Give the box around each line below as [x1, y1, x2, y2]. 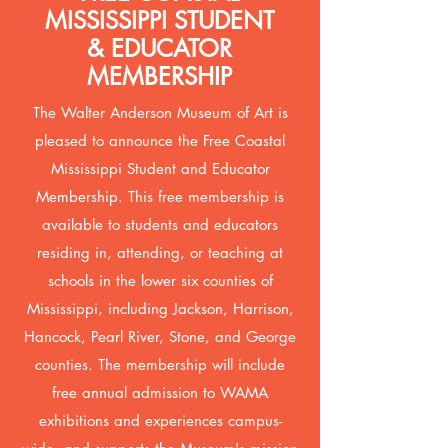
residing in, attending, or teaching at [37, 243, 283, 262]
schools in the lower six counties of [47, 271, 273, 290]
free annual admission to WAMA [52, 383, 268, 402]
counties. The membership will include [35, 355, 285, 374]
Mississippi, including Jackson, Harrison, [26, 299, 294, 318]
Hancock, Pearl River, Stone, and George [24, 327, 296, 346]
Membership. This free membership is [36, 187, 284, 206]
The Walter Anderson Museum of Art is [32, 103, 288, 122]
